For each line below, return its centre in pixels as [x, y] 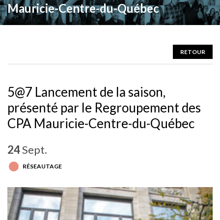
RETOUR [193, 52]
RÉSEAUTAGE [42, 166]
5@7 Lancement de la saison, [86, 92]
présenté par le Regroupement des [104, 108]
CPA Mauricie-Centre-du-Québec [101, 123]
